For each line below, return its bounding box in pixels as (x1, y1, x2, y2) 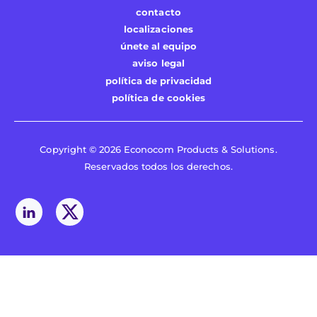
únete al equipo (120, 41, 197, 52)
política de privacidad (105, 75, 212, 86)
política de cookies (112, 92, 205, 103)
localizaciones (124, 23, 193, 35)
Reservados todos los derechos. (84, 161, 233, 173)
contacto (136, 6, 181, 18)
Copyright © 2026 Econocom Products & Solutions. (40, 144, 277, 156)
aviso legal (132, 58, 185, 69)
